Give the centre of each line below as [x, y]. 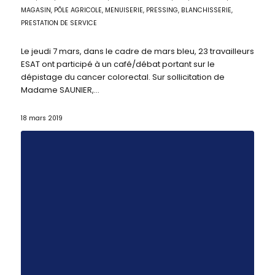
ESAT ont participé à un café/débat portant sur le [118, 64]
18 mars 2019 [41, 118]
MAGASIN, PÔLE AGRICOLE [61, 10]
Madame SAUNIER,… [60, 90]
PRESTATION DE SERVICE [59, 23]
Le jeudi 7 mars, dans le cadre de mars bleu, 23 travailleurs [137, 51]
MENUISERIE [124, 10]
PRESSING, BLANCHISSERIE [188, 10]
